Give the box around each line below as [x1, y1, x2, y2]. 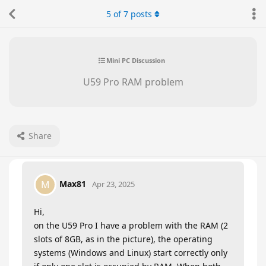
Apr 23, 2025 [92, 178, 135, 189]
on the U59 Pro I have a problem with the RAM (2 [34, 220, 228, 231]
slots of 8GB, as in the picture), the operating [34, 233, 213, 245]
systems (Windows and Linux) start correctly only [34, 247, 227, 258]
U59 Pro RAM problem [83, 75, 183, 88]
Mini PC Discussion [106, 55, 165, 65]
